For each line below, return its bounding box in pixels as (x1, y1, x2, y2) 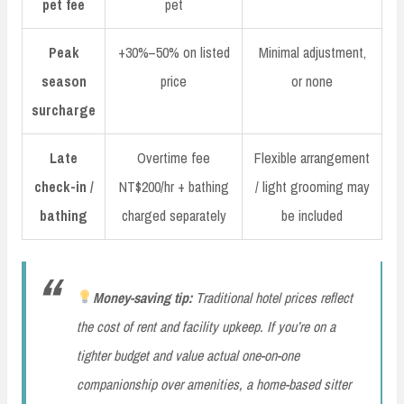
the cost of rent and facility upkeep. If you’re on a (77, 316, 335, 336)
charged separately (121, 205, 226, 225)
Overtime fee (137, 147, 210, 168)
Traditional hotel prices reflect (192, 287, 353, 308)
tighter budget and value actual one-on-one (77, 344, 299, 365)
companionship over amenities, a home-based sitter (77, 373, 351, 394)
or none (291, 70, 333, 91)
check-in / (33, 176, 94, 197)
